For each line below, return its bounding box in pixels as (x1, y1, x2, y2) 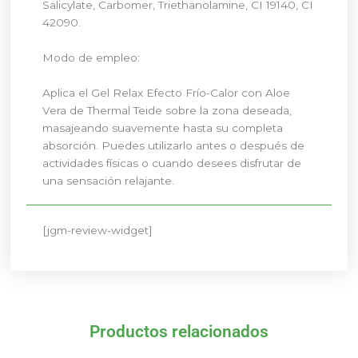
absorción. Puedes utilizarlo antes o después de (42, 138, 305, 152)
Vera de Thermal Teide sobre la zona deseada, (42, 103, 292, 117)
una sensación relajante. (42, 173, 175, 187)
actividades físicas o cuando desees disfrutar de (42, 156, 302, 169)
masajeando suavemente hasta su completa (42, 121, 284, 134)
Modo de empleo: (42, 50, 141, 64)
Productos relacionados (89, 322, 268, 342)
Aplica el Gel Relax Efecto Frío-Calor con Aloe (42, 86, 291, 99)
